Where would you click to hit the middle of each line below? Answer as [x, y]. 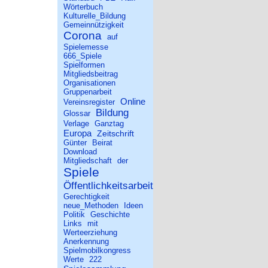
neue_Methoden [91, 205]
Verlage [76, 124]
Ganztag [109, 124]
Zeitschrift [115, 133]
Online [133, 101]
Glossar [77, 113]
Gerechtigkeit [86, 197]
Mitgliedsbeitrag [91, 74]
